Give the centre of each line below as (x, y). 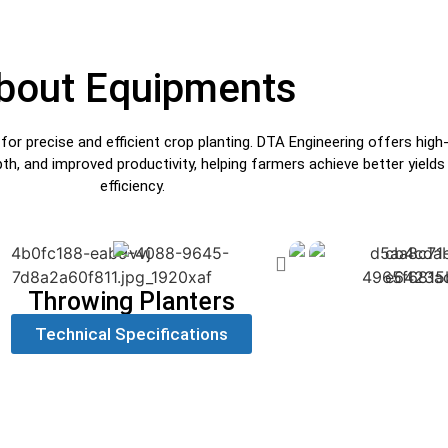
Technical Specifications (132, 334)
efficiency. (132, 186)
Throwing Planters (132, 302)
